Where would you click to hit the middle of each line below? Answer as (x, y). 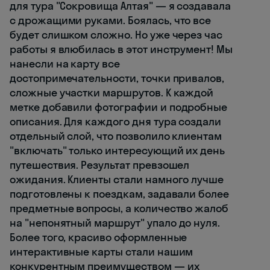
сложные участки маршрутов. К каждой (112, 93)
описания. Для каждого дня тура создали (116, 122)
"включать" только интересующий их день (118, 151)
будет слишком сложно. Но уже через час (116, 35)
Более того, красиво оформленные (99, 237)
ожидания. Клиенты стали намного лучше (117, 180)
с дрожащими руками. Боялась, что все (111, 20)
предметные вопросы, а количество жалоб (119, 209)
